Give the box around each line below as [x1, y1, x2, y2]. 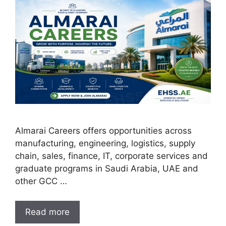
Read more [25, 206, 70, 217]
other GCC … [15, 176, 67, 187]
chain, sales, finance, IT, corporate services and [15, 151, 208, 161]
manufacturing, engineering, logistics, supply [15, 138, 195, 149]
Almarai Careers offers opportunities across [15, 126, 192, 136]
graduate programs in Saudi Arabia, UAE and [15, 163, 198, 174]
